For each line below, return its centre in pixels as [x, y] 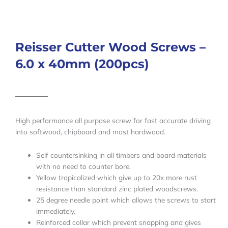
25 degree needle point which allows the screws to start [126, 200]
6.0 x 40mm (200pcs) [82, 64]
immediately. [56, 211]
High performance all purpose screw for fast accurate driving [113, 121]
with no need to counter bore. [84, 166]
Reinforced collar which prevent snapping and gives [119, 222]
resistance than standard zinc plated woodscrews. [117, 189]
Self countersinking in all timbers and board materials [122, 155]
